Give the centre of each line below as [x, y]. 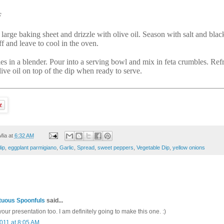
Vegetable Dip [153, 147]
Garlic [67, 147]
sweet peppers [115, 147]
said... [54, 200]
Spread [86, 147]
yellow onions [189, 147]
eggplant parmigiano [32, 147]
